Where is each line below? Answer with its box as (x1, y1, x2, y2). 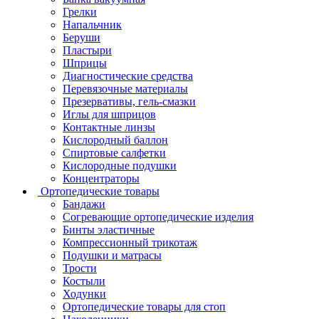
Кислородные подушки (63, 159, 177, 172)
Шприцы (63, 56, 107, 69)
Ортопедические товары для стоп (63, 300, 226, 313)
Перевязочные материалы (63, 82, 188, 95)
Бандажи (63, 197, 105, 210)
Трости (63, 261, 97, 274)
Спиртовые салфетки (63, 146, 166, 159)
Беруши (63, 31, 100, 43)
